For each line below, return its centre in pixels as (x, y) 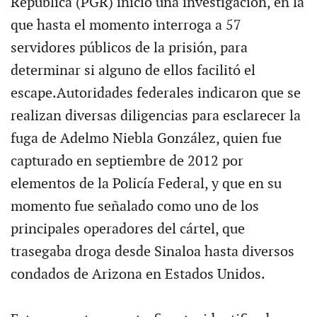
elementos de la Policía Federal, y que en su (146, 184)
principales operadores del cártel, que (127, 229)
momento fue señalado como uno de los (134, 206)
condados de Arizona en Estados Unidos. (138, 274)
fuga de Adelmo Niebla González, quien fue (146, 138)
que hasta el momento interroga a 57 (126, 25)
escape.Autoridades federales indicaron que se (155, 93)
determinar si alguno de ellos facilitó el (133, 70)
